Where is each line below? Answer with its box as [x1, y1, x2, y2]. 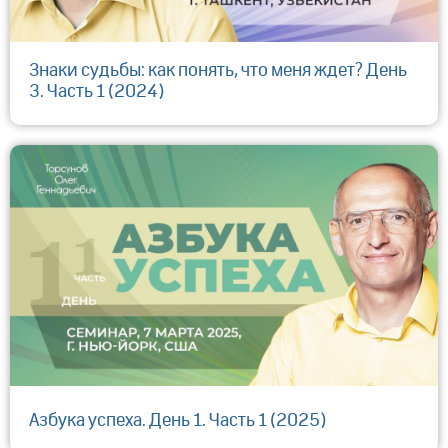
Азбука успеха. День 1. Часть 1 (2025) [29, 411, 326, 430]
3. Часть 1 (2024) [29, 83, 164, 101]
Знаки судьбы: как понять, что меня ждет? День [29, 62, 407, 80]
